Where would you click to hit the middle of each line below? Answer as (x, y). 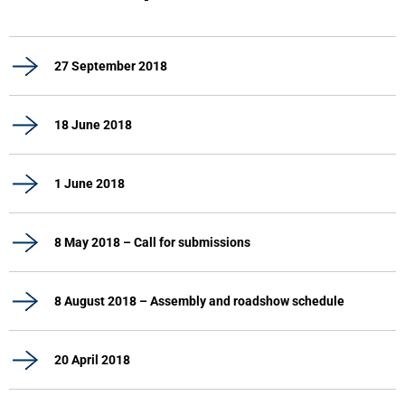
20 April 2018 (92, 360)
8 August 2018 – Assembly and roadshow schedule (199, 301)
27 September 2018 (111, 66)
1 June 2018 (89, 184)
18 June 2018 (93, 125)
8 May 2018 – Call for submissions (152, 243)
